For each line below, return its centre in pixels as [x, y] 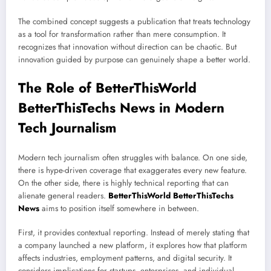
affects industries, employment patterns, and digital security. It [125, 258]
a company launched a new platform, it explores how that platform [133, 246]
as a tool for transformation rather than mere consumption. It [122, 34]
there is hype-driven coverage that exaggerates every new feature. [132, 171]
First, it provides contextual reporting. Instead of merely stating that [134, 233]
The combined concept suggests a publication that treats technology [134, 22]
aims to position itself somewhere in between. [119, 209]
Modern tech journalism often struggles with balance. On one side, [133, 158]
